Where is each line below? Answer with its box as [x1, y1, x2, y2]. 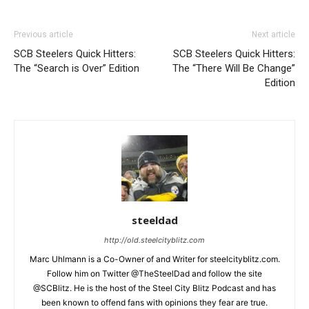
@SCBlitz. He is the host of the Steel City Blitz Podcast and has [33, 282, 276, 293]
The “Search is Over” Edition [14, 61, 139, 74]
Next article [252, 29, 295, 39]
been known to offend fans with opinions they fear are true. [41, 297, 268, 308]
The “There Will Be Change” [172, 61, 295, 74]
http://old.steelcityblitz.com [104, 235, 205, 245]
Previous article [14, 29, 73, 39]
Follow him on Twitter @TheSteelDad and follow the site [47, 268, 262, 279]
